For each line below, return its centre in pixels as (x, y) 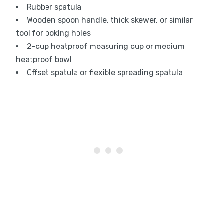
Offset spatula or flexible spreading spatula (104, 73)
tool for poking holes (53, 33)
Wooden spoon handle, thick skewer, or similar (109, 20)
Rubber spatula (54, 7)
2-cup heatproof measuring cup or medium (105, 46)
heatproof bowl (44, 60)
